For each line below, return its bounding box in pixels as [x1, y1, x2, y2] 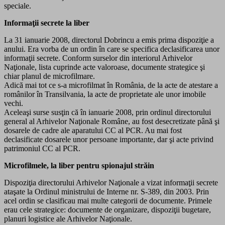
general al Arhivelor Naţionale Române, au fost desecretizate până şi [4, 117, 219, 126]
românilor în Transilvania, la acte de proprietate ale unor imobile [4, 89, 206, 98]
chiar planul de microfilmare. [4, 71, 95, 80]
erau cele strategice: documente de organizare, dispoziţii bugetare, [4, 205, 211, 214]
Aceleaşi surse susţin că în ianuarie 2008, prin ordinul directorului [4, 107, 211, 117]
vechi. [4, 98, 23, 107]
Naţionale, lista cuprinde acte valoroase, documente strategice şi [4, 62, 205, 71]
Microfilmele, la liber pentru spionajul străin [4, 161, 154, 170]
